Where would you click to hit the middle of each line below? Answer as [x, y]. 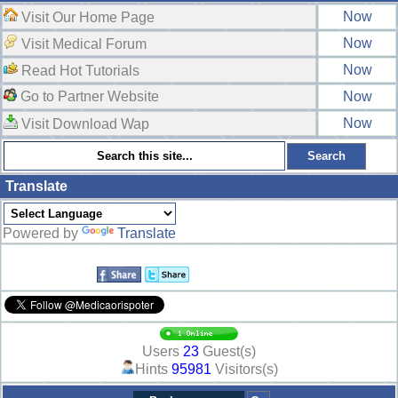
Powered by [42, 234]
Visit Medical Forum [82, 44]
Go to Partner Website [88, 97]
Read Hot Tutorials [79, 71]
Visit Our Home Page [86, 18]
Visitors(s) [244, 370]
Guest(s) [227, 352]
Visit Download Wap [84, 124]
